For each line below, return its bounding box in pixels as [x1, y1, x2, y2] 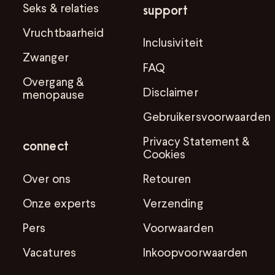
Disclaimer [142, 84, 198, 99]
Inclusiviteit [142, 35, 203, 50]
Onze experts [23, 196, 96, 211]
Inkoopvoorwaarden [142, 245, 248, 260]
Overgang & [23, 74, 85, 88]
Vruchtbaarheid [23, 25, 104, 39]
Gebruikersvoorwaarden [142, 109, 271, 123]
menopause [23, 87, 84, 101]
